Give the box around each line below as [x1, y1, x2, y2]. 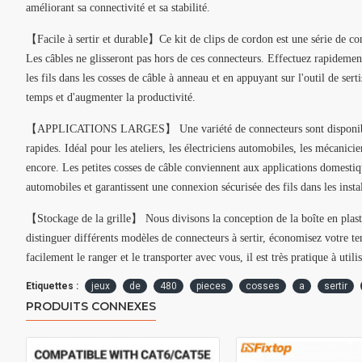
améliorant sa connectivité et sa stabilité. [26, 2, 210, 14]
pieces [196, 280, 226, 292]
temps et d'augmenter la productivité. [26, 91, 196, 103]
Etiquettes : [26, 280, 78, 292]
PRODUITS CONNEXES [26, 299, 156, 314]
